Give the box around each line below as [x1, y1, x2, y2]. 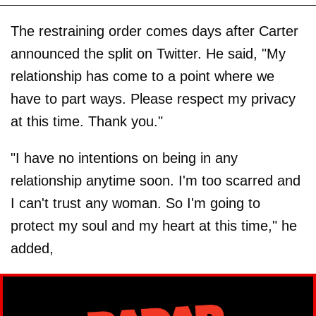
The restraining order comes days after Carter [11, 23, 298, 39]
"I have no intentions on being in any [11, 150, 238, 166]
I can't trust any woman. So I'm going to [11, 195, 260, 212]
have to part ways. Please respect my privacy [11, 91, 296, 107]
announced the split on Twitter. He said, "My [11, 46, 286, 62]
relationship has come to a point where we [11, 68, 274, 85]
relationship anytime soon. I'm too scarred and [11, 173, 300, 189]
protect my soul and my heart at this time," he [11, 218, 297, 234]
